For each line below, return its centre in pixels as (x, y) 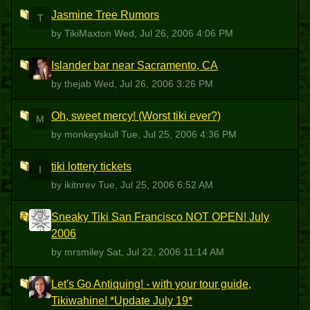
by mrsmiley (79, 252)
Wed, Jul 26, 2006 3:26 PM (154, 84)
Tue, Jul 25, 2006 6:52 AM (156, 185)
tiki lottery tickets (91, 166)
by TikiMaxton (83, 33)
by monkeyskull (86, 134)
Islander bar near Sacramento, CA (135, 65)
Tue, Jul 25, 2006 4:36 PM (179, 134)
